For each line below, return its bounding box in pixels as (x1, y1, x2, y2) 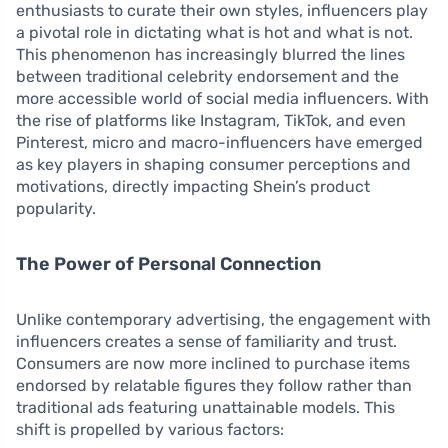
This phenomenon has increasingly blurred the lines (16, 45, 405, 65)
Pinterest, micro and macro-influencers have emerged (16, 133, 423, 153)
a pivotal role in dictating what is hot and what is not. (16, 23, 413, 43)
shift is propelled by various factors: (16, 420, 284, 440)
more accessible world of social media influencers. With (16, 89, 429, 109)
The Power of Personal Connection (16, 253, 321, 276)
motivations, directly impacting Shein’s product (16, 177, 370, 197)
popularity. (16, 199, 96, 219)
